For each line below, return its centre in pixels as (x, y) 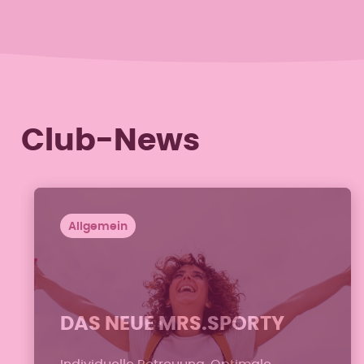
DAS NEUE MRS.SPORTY (172, 324)
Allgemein (97, 226)
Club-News (110, 141)
